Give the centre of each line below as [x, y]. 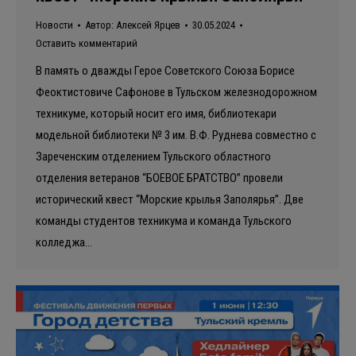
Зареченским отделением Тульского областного [153, 157]
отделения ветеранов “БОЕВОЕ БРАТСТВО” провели [159, 178]
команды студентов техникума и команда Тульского [164, 221]
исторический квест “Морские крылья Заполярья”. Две [170, 200]
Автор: [101, 25]
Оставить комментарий [87, 44]
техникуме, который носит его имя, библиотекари [156, 114]
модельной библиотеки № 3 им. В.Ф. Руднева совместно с [176, 135]
